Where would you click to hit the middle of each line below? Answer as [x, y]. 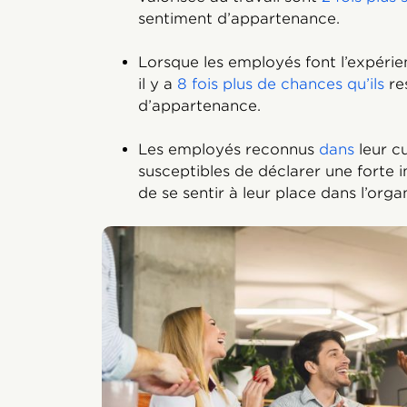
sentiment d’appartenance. [239, 19]
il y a [158, 84]
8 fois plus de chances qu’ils [281, 84]
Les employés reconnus [228, 149]
